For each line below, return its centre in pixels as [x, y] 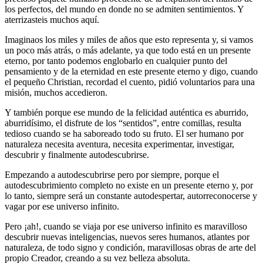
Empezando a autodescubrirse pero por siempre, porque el [112, 174]
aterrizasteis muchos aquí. [52, 19]
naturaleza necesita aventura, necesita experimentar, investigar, [119, 144]
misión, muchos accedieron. [56, 92]
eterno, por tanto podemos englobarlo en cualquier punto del [116, 60]
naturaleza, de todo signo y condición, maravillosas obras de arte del [130, 247]
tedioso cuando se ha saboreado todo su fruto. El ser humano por [124, 133]
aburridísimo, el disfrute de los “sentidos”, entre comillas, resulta [123, 123]
